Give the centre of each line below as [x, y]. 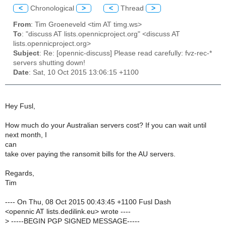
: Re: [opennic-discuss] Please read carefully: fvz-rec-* [126, 53]
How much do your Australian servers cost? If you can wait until [106, 126]
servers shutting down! [49, 63]
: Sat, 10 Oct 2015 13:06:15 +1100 [84, 73]
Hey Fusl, [20, 106]
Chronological [52, 8]
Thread [132, 8]
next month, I [26, 135]
